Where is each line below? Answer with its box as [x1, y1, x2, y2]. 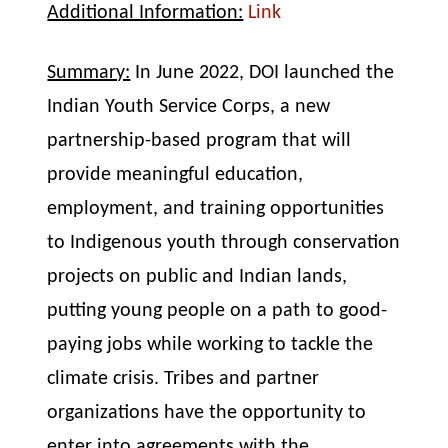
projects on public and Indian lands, [47, 267, 348, 287]
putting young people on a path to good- [47, 301, 388, 321]
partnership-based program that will [47, 131, 352, 151]
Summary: [47, 63, 131, 83]
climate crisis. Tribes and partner [47, 369, 320, 389]
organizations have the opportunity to [47, 403, 367, 423]
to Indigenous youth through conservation [47, 233, 401, 253]
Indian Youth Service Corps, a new [47, 97, 331, 117]
